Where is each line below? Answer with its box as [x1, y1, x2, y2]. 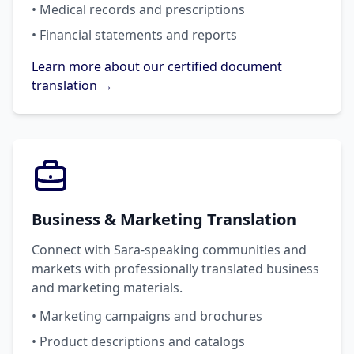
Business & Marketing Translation [32, 209, 296, 230]
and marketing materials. [32, 279, 183, 296]
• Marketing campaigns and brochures [32, 307, 262, 325]
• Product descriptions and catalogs [32, 333, 245, 350]
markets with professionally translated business [32, 260, 319, 277]
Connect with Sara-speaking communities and [32, 241, 307, 258]
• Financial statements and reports [32, 26, 237, 43]
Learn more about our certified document [32, 58, 282, 75]
